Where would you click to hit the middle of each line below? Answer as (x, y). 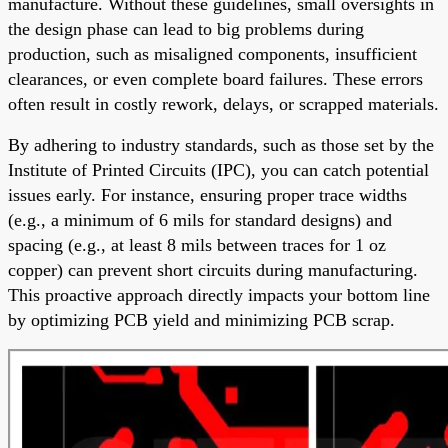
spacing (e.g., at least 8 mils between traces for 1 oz (197, 244)
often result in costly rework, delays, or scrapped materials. (223, 103)
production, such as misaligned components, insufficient (212, 53)
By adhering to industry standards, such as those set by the (221, 144)
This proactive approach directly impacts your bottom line (219, 294)
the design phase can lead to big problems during (186, 28)
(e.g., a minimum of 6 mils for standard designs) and (200, 219)
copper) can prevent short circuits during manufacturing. (213, 269)
